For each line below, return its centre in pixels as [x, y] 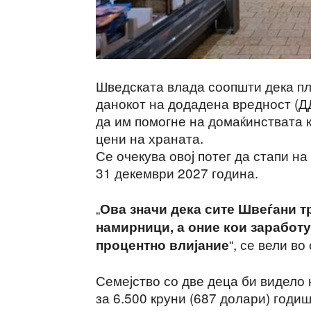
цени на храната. [150, 138]
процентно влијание [162, 245]
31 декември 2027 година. [177, 173]
